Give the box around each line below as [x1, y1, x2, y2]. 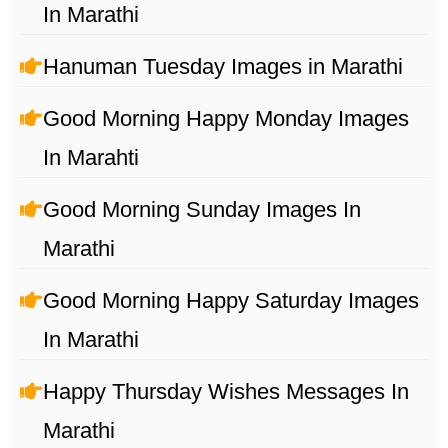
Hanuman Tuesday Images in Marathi [43, 54, 403, 80]
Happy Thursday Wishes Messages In [43, 379, 409, 405]
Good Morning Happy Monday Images [43, 106, 409, 132]
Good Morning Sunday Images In [43, 197, 361, 223]
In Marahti [43, 145, 139, 171]
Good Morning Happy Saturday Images [43, 288, 419, 314]
